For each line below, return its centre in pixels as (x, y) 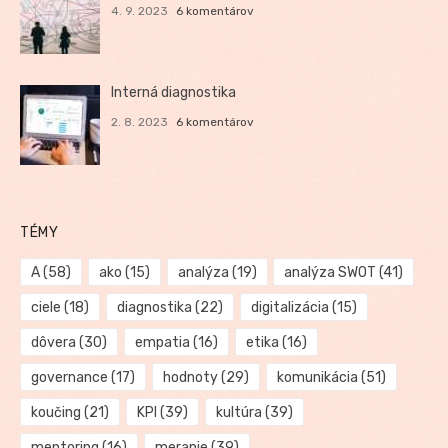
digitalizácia (289, 307)
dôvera (53, 342)
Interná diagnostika (174, 92)
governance (69, 377)
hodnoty (190, 377)
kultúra (238, 412)
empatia (162, 342)
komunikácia (317, 377)
